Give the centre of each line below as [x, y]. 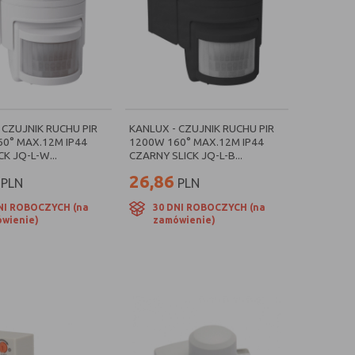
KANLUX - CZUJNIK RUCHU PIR [202, 128]
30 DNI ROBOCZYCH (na [209, 207]
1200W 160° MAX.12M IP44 [197, 142]
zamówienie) [184, 220]
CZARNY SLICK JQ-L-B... [186, 155]
